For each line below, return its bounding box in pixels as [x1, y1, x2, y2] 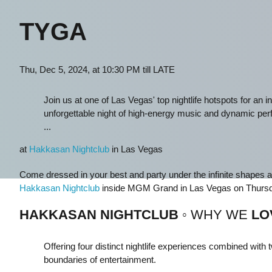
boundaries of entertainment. [43, 254, 156, 265]
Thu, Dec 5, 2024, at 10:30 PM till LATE [19, 64, 175, 75]
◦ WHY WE [178, 207, 251, 222]
